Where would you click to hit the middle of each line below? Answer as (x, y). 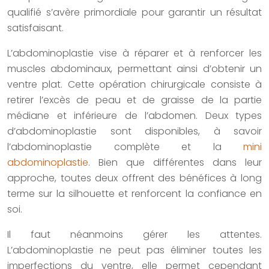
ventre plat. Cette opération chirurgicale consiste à (134, 85)
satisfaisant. (35, 28)
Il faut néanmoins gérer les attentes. (134, 235)
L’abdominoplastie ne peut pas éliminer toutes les (134, 250)
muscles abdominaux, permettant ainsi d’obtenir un (134, 69)
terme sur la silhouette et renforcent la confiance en (134, 194)
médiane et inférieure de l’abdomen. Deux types (134, 116)
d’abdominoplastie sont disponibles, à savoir (134, 131)
